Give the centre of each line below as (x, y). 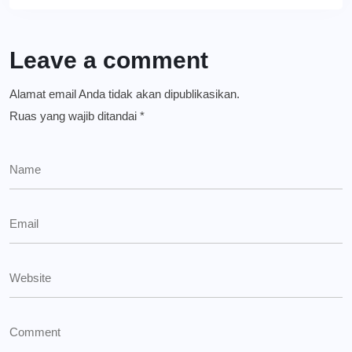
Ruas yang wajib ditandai (75, 116)
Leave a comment (109, 60)
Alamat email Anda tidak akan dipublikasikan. (125, 94)
